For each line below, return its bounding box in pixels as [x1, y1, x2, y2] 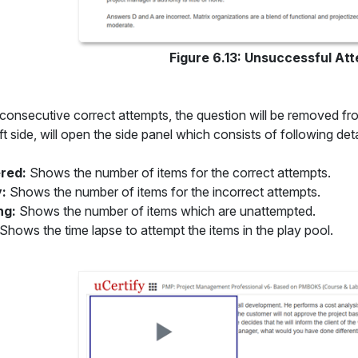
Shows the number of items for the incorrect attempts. [6, 184, 320, 201]
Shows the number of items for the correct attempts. [26, 165, 331, 181]
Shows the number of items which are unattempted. [16, 203, 316, 220]
